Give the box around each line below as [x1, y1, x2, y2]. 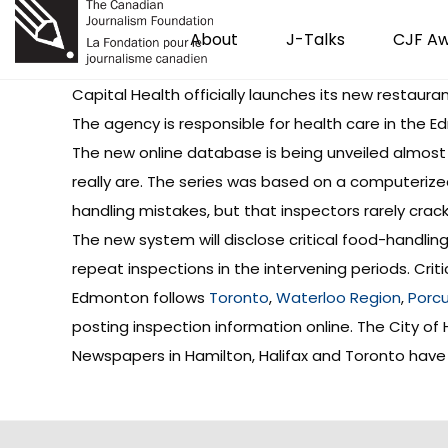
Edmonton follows [72, 287, 209, 308]
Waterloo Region [276, 287, 401, 308]
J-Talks [286, 28, 345, 51]
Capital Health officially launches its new [72, 84, 377, 105]
